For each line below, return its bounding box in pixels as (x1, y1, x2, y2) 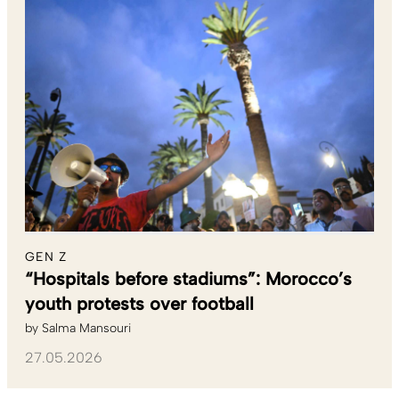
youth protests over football (25, 292, 254, 314)
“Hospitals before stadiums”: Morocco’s (25, 267, 352, 289)
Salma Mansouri (42, 320, 131, 336)
